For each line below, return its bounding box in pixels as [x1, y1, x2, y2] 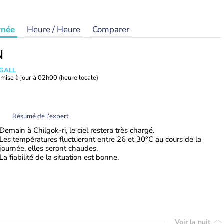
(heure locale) [59, 73, 98, 82]
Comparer [92, 24, 129, 35]
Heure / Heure [27, 24, 80, 35]
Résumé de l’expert [12, 111, 69, 121]
